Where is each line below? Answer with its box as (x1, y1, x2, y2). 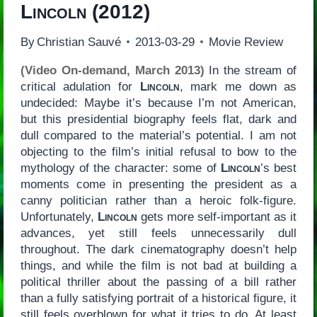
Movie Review (208, 35, 283, 49)
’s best (260, 161, 297, 175)
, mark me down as (179, 79, 297, 93)
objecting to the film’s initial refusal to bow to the (20, 144, 297, 158)
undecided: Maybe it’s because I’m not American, (20, 96, 297, 110)
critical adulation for (20, 79, 140, 93)
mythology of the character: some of (20, 161, 221, 175)
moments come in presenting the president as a (20, 177, 297, 191)
